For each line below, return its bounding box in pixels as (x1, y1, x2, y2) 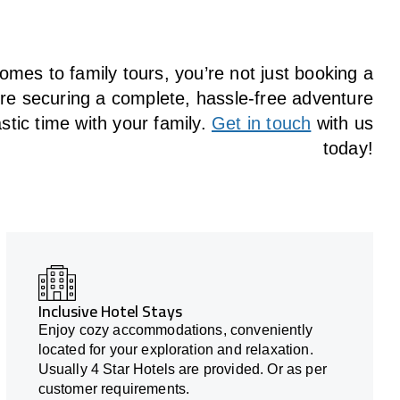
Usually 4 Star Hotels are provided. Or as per (37, 362, 327, 378)
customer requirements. (37, 381, 190, 397)
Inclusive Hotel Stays (37, 296, 182, 327)
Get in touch (211, 113, 312, 134)
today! (322, 138, 373, 159)
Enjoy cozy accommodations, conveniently (37, 322, 312, 338)
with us (311, 113, 373, 134)
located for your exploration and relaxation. (37, 342, 313, 358)
